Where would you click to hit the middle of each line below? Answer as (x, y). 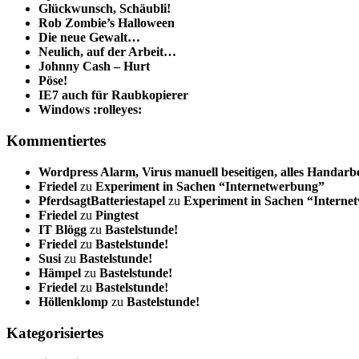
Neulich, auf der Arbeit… (107, 52)
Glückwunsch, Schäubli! (105, 9)
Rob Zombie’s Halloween (107, 23)
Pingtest (117, 215)
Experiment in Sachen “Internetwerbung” (210, 186)
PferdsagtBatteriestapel (102, 200)
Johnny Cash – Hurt (94, 67)
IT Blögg (63, 229)
